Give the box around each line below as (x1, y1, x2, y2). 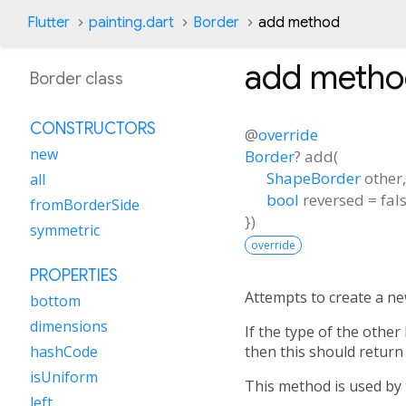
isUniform (30, 367, 98, 387)
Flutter (27, 14, 70, 32)
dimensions (30, 316, 108, 336)
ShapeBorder (266, 167, 361, 188)
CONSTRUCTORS (30, 119, 156, 139)
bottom (30, 291, 81, 311)
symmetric (30, 220, 100, 240)
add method (258, 14, 340, 32)
